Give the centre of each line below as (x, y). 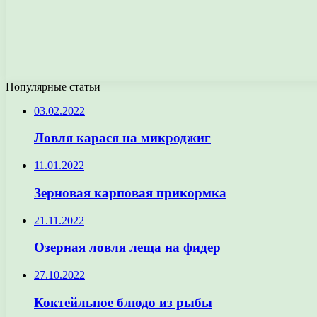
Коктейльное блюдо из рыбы (123, 302)
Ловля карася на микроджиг (122, 138)
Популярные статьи (53, 86)
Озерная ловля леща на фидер (127, 248)
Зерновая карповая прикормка (130, 192)
